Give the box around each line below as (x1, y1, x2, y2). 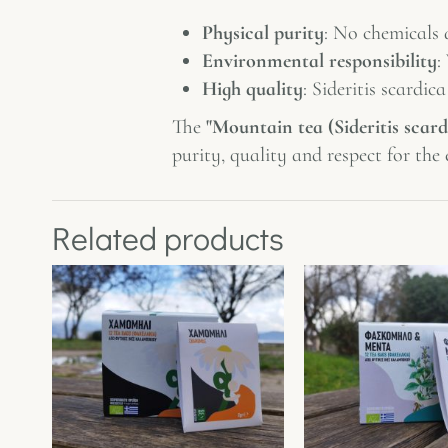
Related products (52, 216, 284, 258)
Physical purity (202, 20, 324, 45)
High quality (202, 76, 303, 101)
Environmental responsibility (202, 48, 437, 73)
